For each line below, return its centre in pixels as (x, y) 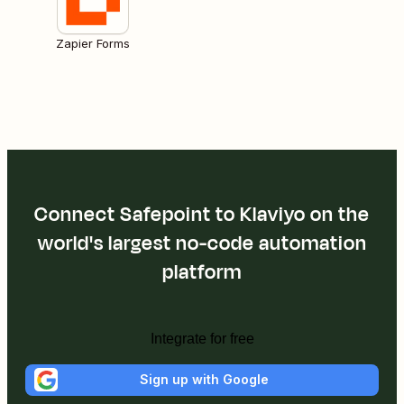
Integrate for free (202, 338)
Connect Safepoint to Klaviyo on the (202, 214)
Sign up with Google (204, 380)
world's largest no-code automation (202, 243)
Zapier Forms (93, 43)
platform (202, 272)
